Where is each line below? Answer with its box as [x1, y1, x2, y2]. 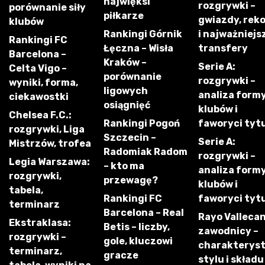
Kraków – [104, 57, 147, 69]
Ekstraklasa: [9, 217, 71, 229]
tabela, [9, 185, 43, 196]
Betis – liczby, [104, 221, 170, 233]
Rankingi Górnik [104, 28, 182, 40]
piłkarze [104, 10, 144, 22]
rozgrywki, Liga [9, 124, 85, 135]
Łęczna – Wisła [104, 43, 173, 54]
